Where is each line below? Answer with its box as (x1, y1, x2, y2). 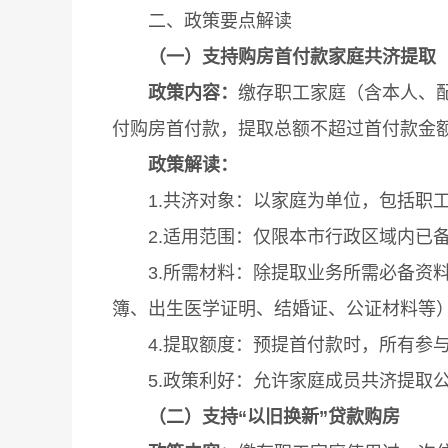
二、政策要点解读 (112, 10, 292, 31)
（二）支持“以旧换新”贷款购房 (148, 406, 400, 427)
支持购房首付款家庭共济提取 (202, 46, 436, 67)
